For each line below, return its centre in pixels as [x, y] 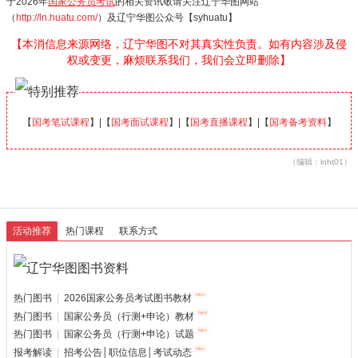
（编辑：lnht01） [320, 161]
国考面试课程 [139, 123]
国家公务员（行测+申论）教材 [129, 316]
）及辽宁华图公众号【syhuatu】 [167, 17]
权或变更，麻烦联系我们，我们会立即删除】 [179, 60]
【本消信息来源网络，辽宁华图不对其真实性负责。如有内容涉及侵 [179, 44]
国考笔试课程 [60, 123]
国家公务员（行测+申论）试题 [129, 334]
